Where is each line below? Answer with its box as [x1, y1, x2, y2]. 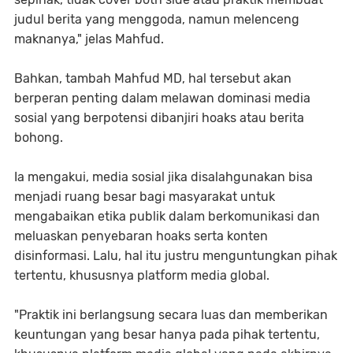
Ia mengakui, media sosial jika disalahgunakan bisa [14, 169, 313, 184]
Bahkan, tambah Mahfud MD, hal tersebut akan [14, 70, 292, 86]
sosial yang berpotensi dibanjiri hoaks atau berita [14, 110, 304, 125]
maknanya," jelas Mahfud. [14, 31, 164, 46]
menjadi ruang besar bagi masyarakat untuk [14, 188, 275, 204]
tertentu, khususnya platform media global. [14, 267, 269, 283]
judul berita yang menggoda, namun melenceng [14, 11, 299, 27]
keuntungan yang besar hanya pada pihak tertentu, [14, 326, 320, 342]
